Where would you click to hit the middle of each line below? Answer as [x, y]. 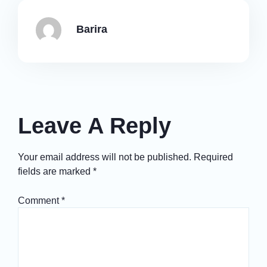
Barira [92, 30]
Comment [40, 200]
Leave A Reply [94, 126]
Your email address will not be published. [105, 157]
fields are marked [55, 172]
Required [213, 157]
